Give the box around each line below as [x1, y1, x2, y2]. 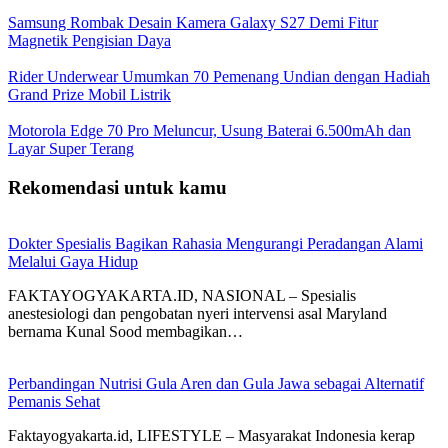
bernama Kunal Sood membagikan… [8, 323, 243, 341]
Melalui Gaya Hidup [8, 253, 138, 271]
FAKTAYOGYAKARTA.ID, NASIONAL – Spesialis [8, 287, 356, 305]
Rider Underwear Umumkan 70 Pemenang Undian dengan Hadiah [8, 67, 430, 85]
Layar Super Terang [8, 139, 134, 157]
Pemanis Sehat [8, 393, 100, 411]
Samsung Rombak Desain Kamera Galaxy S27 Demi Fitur [8, 13, 378, 31]
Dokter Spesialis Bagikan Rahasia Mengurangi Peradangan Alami [8, 235, 423, 253]
